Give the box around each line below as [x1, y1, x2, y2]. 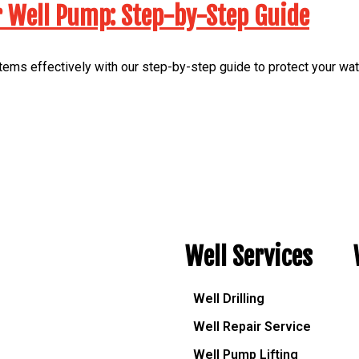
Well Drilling [193, 291, 264, 307]
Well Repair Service [193, 319, 311, 335]
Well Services [185, 240, 313, 273]
